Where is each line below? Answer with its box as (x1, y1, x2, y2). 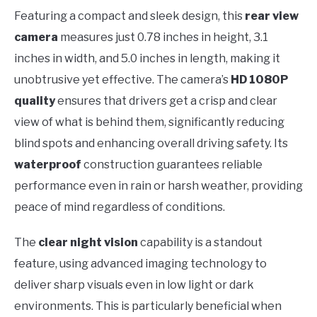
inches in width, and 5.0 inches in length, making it (14, 51, 280, 65)
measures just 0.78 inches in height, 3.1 (58, 30, 268, 44)
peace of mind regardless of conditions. (14, 200, 225, 214)
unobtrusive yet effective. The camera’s (14, 72, 231, 86)
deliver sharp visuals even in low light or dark (14, 277, 254, 292)
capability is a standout (138, 235, 263, 249)
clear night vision (38, 235, 138, 249)
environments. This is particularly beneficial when (14, 299, 282, 313)
